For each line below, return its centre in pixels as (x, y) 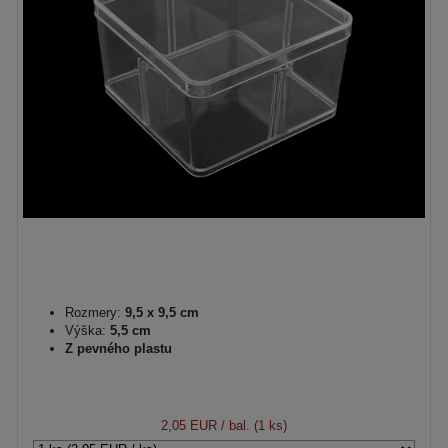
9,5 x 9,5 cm (160, 312)
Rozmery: (93, 312)
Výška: (85, 330)
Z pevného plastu (118, 348)
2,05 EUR (189, 425)
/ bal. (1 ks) (252, 425)
